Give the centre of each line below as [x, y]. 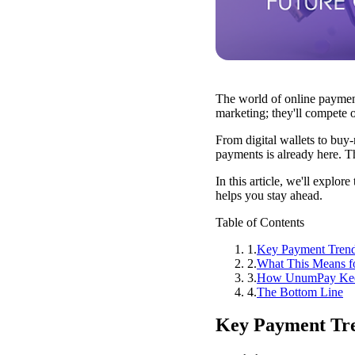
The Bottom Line [300, 292]
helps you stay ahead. [269, 195]
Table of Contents [260, 222]
